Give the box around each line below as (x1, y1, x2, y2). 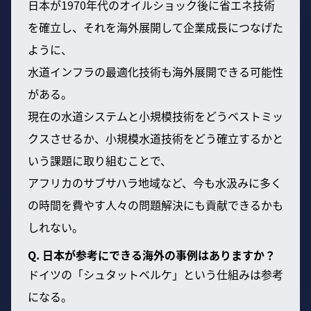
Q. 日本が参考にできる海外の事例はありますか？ (28, 246, 276, 264)
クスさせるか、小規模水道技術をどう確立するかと (28, 130, 283, 147)
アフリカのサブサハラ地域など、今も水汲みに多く (28, 174, 282, 192)
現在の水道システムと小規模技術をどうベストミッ (28, 108, 283, 125)
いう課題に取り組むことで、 (28, 152, 171, 169)
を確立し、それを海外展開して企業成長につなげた (28, 19, 283, 36)
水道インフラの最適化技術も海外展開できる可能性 (28, 63, 283, 81)
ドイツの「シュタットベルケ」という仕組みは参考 (28, 266, 283, 283)
